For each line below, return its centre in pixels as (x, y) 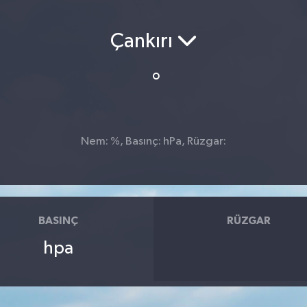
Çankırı (143, 41)
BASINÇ (58, 220)
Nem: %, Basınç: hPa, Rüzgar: (153, 142)
